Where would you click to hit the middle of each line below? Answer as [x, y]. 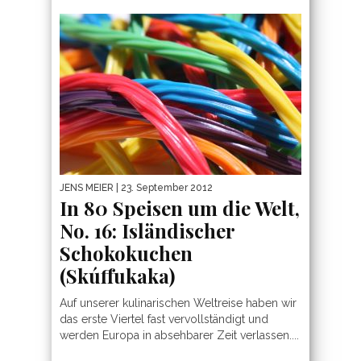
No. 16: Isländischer [147, 230]
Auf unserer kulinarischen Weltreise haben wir [178, 303]
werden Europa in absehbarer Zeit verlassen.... [179, 335]
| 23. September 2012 [163, 187]
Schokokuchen [126, 253]
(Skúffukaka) [117, 275]
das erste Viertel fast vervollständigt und [164, 319]
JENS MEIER [87, 187]
